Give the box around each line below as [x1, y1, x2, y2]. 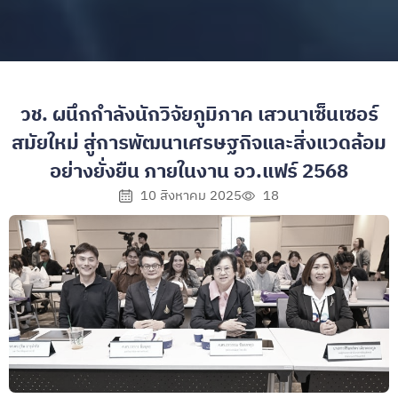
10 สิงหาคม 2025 [139, 184, 242, 207]
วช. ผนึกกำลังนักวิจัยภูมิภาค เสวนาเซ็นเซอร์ [20, 98, 378, 131]
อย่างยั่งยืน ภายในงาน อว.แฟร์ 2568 [50, 155, 348, 188]
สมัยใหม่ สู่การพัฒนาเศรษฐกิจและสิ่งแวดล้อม [12, 126, 386, 160]
